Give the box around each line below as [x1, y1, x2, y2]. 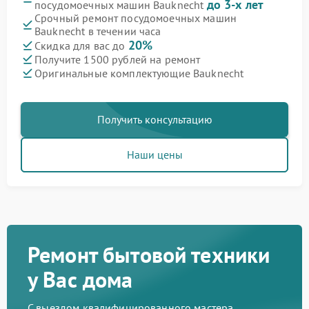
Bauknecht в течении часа [34, 24, 161, 39]
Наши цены [126, 148, 183, 162]
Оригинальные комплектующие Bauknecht [34, 66, 244, 80]
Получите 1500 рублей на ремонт [34, 52, 201, 66]
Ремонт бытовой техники [28, 240, 270, 270]
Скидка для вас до [34, 39, 128, 53]
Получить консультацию [97, 112, 212, 127]
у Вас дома [28, 265, 133, 295]
